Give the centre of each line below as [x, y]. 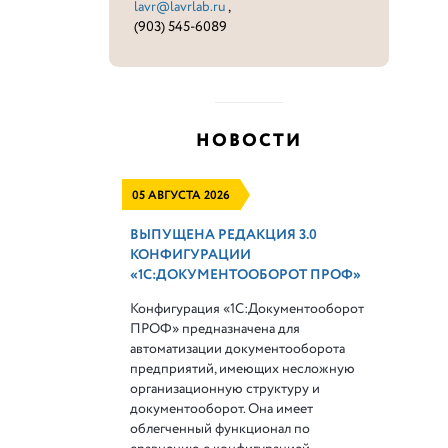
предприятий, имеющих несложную [243, 369]
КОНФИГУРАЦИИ [191, 255]
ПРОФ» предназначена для [215, 329]
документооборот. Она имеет [222, 409]
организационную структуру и [225, 389]
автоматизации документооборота [238, 349]
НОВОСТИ [249, 141]
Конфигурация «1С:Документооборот [247, 309]
